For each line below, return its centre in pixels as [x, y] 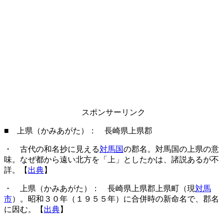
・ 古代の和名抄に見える [52, 149]
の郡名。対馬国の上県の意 [171, 149]
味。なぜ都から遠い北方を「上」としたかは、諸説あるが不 [111, 160]
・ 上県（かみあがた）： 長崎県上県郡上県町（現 [100, 188]
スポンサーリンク [113, 112]
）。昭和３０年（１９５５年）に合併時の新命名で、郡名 [115, 199]
